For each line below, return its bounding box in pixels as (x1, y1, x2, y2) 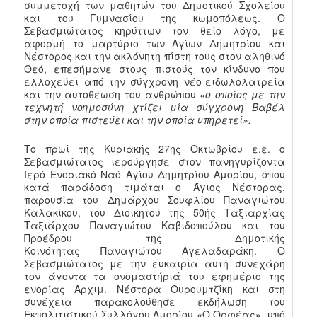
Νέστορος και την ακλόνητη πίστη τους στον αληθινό (24, 48, 285, 63)
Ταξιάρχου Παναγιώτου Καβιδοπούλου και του (24, 217, 285, 232)
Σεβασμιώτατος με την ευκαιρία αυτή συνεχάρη (24, 255, 285, 270)
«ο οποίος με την (200, 86, 285, 101)
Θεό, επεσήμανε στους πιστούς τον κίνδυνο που (24, 61, 285, 76)
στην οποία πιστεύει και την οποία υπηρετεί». (24, 112, 252, 127)
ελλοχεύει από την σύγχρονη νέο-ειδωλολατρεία (24, 74, 285, 88)
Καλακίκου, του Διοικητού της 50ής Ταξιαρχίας (24, 204, 285, 219)
